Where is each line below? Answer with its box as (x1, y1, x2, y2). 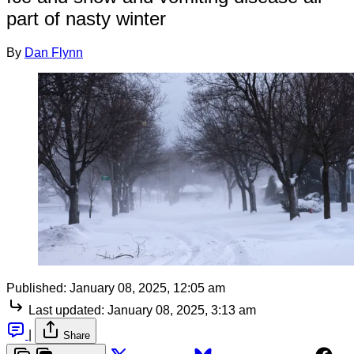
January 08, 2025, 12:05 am (70, 281, 225, 295)
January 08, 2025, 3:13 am (107, 303, 256, 317)
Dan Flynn (24, 45, 83, 59)
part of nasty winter (6, 7, 166, 29)
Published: (6, 281, 66, 295)
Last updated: (28, 303, 104, 317)
